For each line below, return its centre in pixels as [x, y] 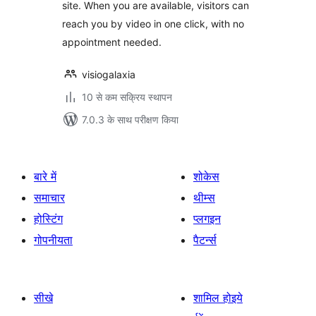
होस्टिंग [48, 219]
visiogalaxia [109, 74]
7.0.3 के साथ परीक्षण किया [130, 120]
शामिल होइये [218, 298]
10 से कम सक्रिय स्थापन [127, 97]
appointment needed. [112, 42]
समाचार [49, 197]
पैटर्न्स [205, 240]
